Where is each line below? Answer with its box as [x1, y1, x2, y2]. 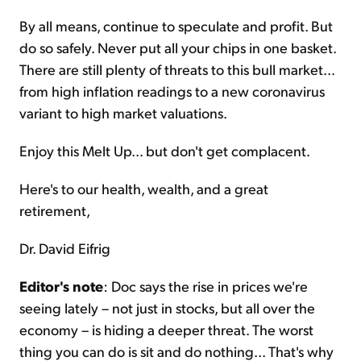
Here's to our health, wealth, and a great [19, 178, 268, 197]
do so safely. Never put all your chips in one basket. [19, 37, 336, 56]
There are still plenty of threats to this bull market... [19, 59, 334, 78]
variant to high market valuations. [19, 102, 227, 122]
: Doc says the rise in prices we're [103, 276, 308, 295]
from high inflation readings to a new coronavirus [19, 81, 325, 100]
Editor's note [19, 276, 103, 295]
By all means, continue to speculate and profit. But [19, 15, 333, 35]
